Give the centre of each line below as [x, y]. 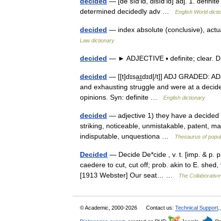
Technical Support [197, 208]
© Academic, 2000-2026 [109, 208]
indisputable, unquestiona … [127, 136]
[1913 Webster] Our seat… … [129, 175]
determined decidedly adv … [128, 11]
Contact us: [161, 208]
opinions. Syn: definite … [122, 97]
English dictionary [184, 98]
